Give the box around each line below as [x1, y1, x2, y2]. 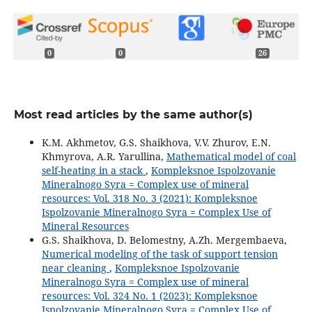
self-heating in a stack [41, 164, 146, 178]
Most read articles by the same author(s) [13, 108, 253, 122]
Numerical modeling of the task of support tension [41, 247, 278, 261]
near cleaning [41, 261, 109, 275]
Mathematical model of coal [166, 150, 296, 164]
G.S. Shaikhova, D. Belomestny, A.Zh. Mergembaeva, [41, 233, 287, 247]
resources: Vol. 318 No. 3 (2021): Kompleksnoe [41, 192, 258, 205]
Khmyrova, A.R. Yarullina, [41, 150, 166, 164]
